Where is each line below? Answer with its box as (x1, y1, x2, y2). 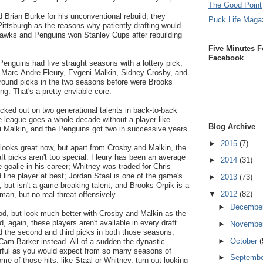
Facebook (208, 53, 244, 62)
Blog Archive (208, 122, 255, 131)
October (230, 236, 259, 245)
